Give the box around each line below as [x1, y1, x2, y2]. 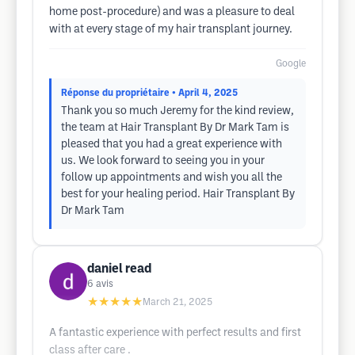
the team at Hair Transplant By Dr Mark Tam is [61, 123, 289, 133]
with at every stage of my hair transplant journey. [49, 25, 292, 35]
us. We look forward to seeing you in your [61, 156, 265, 166]
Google [276, 59, 306, 68]
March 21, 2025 [143, 298, 212, 307]
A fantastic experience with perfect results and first [49, 328, 301, 338]
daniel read [87, 263, 151, 275]
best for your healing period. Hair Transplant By [61, 189, 295, 200]
